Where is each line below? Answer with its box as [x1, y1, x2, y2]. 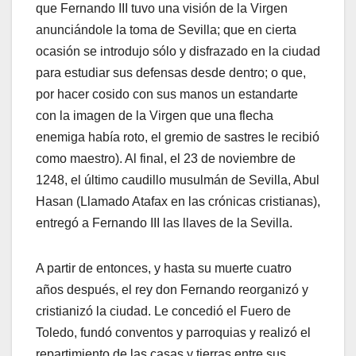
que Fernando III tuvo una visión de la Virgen [36, 2, 288, 16]
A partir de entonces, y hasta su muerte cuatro [36, 261, 292, 276]
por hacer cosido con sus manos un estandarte [36, 87, 298, 102]
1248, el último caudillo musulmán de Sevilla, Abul [36, 173, 319, 188]
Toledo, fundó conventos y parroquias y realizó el [36, 326, 311, 340]
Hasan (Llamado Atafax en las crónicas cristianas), [36, 195, 320, 209]
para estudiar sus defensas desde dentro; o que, [36, 66, 306, 80]
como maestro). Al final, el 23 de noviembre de [36, 152, 296, 166]
